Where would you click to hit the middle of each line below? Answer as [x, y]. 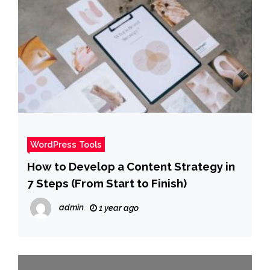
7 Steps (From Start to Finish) [107, 183]
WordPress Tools [66, 144]
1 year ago [118, 208]
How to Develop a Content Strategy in [131, 166]
